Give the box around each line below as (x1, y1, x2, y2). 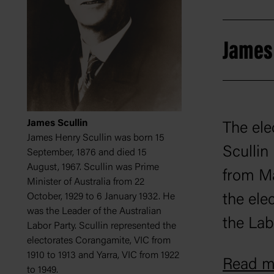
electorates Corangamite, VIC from (27, 235, 171, 246)
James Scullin (27, 118, 87, 128)
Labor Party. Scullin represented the (27, 221, 176, 231)
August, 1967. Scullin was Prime (27, 162, 159, 172)
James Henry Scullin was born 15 (27, 133, 165, 143)
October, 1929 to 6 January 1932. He (27, 191, 175, 202)
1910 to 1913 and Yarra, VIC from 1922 (27, 250, 179, 261)
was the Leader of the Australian (27, 206, 161, 217)
